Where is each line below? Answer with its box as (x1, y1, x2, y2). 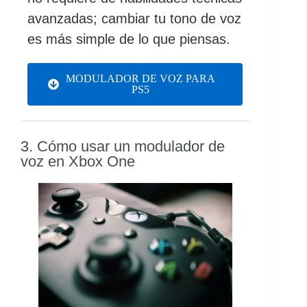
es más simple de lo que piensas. (27, 31, 234, 47)
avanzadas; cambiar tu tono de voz (27, 10, 241, 26)
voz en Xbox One (21, 152, 135, 170)
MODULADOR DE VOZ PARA (66, 72, 216, 84)
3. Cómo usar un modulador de (21, 137, 225, 155)
